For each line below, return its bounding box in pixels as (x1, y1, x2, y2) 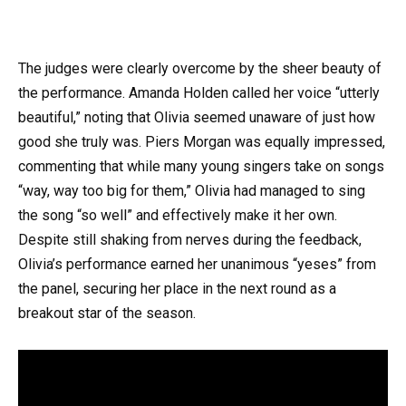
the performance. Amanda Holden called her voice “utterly (18, 84, 380, 102)
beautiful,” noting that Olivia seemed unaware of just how (18, 109, 375, 127)
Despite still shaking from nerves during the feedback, (18, 231, 362, 249)
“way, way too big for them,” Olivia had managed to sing (18, 182, 365, 200)
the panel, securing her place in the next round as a (18, 280, 336, 298)
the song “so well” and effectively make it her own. (18, 207, 337, 225)
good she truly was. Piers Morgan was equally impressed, (18, 133, 385, 151)
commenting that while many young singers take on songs (18, 158, 384, 176)
